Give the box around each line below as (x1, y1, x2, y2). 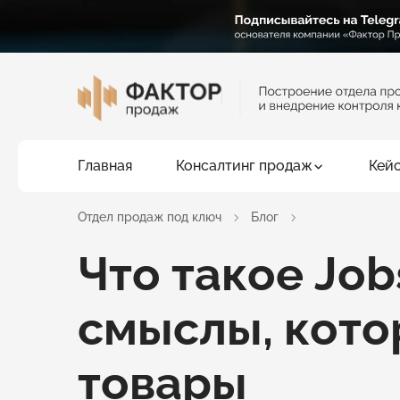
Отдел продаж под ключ (78, 210, 221, 225)
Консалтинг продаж (176, 157, 313, 175)
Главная (78, 157, 132, 175)
